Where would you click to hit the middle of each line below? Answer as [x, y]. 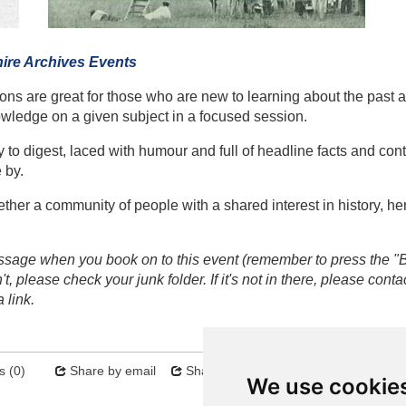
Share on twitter [231, 371]
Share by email [113, 371]
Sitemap [335, 371]
